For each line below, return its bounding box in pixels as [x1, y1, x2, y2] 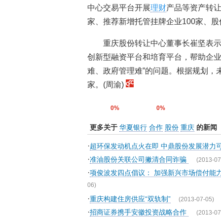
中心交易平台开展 [87, 3, 150, 12]
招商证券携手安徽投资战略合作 [90, 208, 188, 216]
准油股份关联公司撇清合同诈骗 [90, 155, 188, 163]
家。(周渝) [87, 80, 126, 89]
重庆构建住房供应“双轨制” [90, 195, 171, 203]
